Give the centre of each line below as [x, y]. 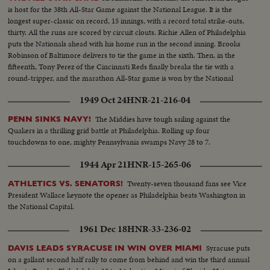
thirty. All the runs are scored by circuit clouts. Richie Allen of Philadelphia [127, 33]
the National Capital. [41, 207]
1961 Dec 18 [103, 229]
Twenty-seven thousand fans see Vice [187, 184]
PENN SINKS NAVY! [50, 119]
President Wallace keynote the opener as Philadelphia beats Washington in [127, 195]
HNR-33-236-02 [159, 229]
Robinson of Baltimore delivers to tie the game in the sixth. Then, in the [122, 55]
